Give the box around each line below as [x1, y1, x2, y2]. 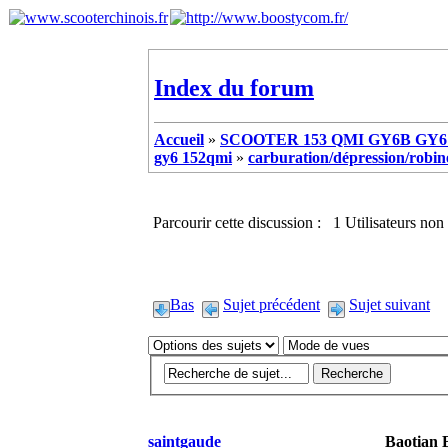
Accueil [154, 130, 204, 148]
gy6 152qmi [154, 148, 232, 166]
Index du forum [154, 74, 314, 101]
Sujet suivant [349, 295, 430, 313]
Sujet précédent [223, 295, 320, 313]
